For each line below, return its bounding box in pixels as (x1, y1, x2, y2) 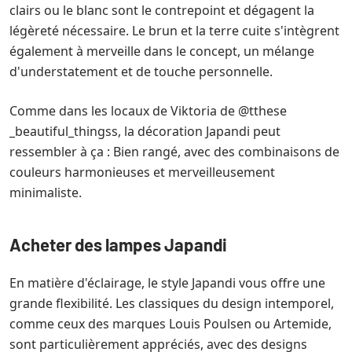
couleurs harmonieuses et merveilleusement (9, 163, 275, 181)
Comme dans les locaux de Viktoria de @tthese (9, 101, 287, 119)
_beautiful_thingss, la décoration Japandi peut (9, 122, 280, 140)
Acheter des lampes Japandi (9, 233, 227, 255)
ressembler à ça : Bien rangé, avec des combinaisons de (9, 142, 339, 160)
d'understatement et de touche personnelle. (9, 62, 273, 80)
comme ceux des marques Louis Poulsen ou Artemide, (9, 314, 332, 332)
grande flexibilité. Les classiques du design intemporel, (9, 294, 334, 312)
